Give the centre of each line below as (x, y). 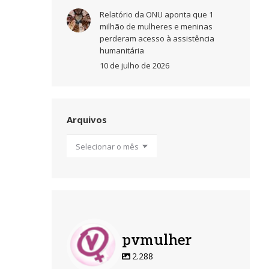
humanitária (122, 50)
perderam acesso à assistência (157, 38)
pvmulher (157, 240)
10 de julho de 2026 (134, 65)
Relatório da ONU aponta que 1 (156, 14)
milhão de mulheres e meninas (156, 26)
